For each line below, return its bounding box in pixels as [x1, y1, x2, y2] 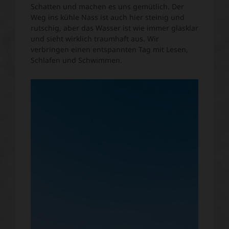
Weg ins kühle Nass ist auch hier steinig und [31, 12, 185, 22]
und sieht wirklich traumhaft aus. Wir [31, 34, 159, 44]
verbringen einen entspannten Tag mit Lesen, [31, 44, 188, 55]
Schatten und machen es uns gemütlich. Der [31, 2, 184, 12]
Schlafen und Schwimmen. [31, 55, 124, 65]
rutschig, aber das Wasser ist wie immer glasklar [31, 23, 198, 33]
